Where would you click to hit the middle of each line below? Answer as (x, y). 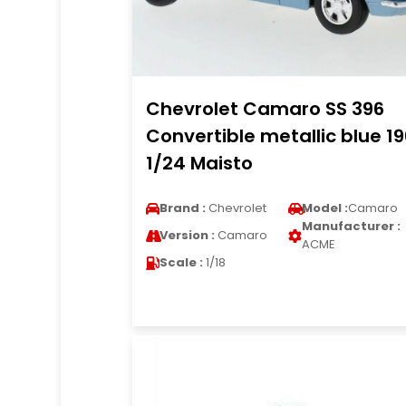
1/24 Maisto (199, 163)
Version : (187, 235)
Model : (324, 208)
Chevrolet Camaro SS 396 (265, 109)
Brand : (182, 208)
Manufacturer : (351, 226)
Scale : (181, 262)
